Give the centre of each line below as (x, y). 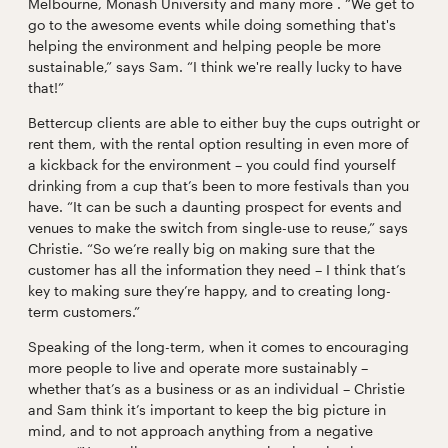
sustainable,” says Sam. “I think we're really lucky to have (214, 66)
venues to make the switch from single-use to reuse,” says (217, 227)
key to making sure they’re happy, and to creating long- (209, 290)
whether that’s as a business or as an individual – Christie (216, 388)
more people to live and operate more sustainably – (197, 367)
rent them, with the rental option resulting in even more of (218, 143)
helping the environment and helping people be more (204, 45)
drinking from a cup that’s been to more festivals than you (218, 185)
